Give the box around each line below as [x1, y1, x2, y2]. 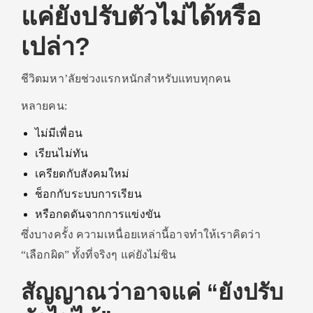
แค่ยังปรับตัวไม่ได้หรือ [21, 2, 261, 31]
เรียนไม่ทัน [35, 147, 88, 159]
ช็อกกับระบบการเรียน [35, 188, 142, 200]
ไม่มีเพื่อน [35, 127, 82, 139]
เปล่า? [21, 32, 91, 61]
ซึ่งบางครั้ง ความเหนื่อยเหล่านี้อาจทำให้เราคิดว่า [21, 228, 261, 240]
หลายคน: [21, 100, 67, 112]
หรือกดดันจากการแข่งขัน [35, 208, 161, 220]
